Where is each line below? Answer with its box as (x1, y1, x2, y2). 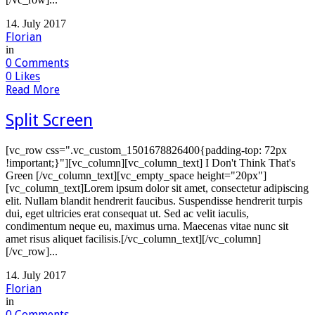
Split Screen (6, 110, 93, 130)
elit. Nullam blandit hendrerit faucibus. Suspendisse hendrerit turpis (6, 194, 302, 207)
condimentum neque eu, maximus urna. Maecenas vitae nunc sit (6, 219, 288, 232)
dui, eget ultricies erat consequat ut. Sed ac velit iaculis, (6, 207, 249, 219)
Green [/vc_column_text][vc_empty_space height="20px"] (6, 169, 266, 181)
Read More (6, 83, 60, 97)
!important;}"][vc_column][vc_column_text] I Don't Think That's (6, 156, 295, 169)
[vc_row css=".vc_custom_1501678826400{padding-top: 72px (6, 143, 287, 156)
